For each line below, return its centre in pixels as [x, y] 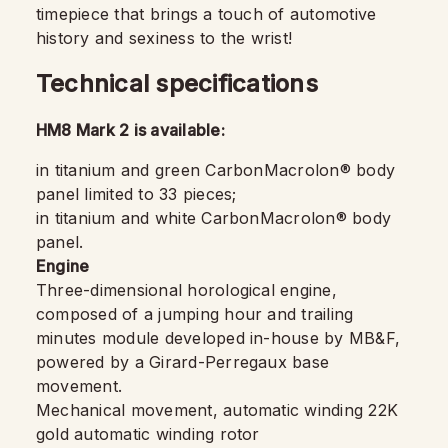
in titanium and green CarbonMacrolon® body [216, 169]
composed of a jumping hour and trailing [195, 313]
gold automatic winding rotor [148, 433]
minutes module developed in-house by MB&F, [218, 337]
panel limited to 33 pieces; [136, 193]
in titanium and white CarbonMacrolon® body [214, 217]
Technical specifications [177, 83]
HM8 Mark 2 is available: [130, 129]
